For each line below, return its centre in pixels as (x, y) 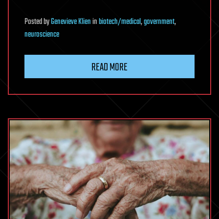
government (159, 22)
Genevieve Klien (71, 22)
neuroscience (42, 35)
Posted (34, 22)
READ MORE (109, 68)
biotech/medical (120, 22)
